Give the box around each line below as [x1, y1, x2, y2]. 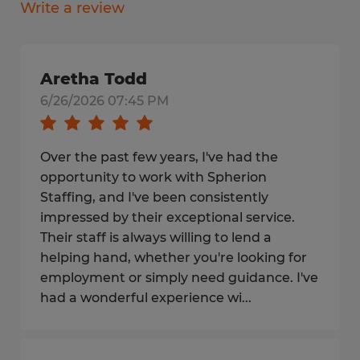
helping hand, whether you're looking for [40, 250, 307, 265]
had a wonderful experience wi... [40, 290, 252, 305]
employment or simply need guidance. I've [40, 270, 318, 285]
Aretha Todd [40, 69, 147, 88]
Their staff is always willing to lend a [40, 230, 272, 245]
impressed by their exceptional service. [40, 210, 295, 225]
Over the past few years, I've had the [40, 149, 278, 165]
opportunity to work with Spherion [40, 170, 267, 185]
